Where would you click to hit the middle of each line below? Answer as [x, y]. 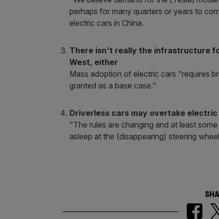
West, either [94, 62]
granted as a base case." [113, 86]
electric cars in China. [107, 23]
